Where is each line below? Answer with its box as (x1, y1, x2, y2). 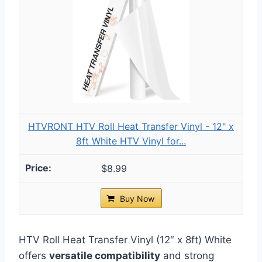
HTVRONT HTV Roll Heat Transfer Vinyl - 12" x (28, 120, 234, 132)
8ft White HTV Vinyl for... (76, 135, 186, 147)
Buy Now (119, 193, 154, 204)
